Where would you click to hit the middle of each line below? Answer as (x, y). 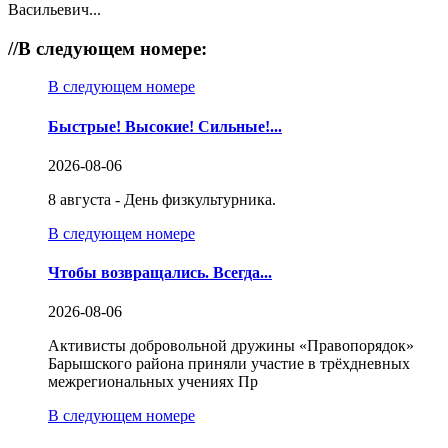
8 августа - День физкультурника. (162, 199)
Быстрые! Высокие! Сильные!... (165, 126)
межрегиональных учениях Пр (153, 382)
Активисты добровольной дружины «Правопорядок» (231, 346)
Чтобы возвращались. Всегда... (160, 273)
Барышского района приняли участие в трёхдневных (229, 364)
